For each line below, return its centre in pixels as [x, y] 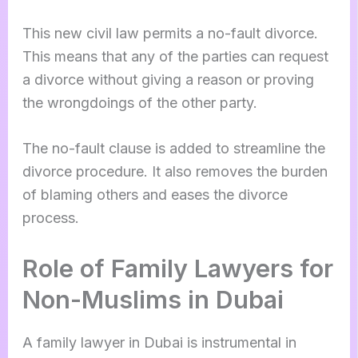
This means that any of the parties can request [175, 56]
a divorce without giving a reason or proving [168, 79]
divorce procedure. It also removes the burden [175, 172]
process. [52, 218]
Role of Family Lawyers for [177, 268]
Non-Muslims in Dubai [153, 300]
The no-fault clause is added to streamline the [173, 149]
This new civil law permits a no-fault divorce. [170, 33]
